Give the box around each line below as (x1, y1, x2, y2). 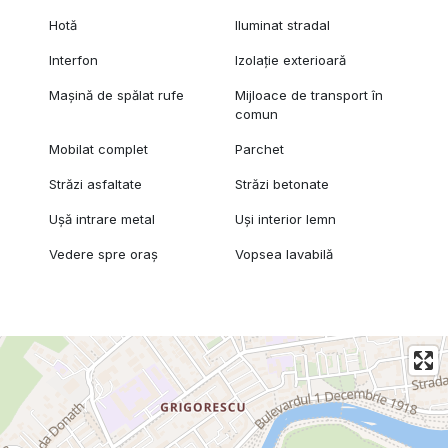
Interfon (48, 52, 98, 69)
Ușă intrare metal (48, 211, 155, 228)
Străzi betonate (235, 176, 330, 193)
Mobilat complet (48, 141, 148, 158)
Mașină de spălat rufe (48, 87, 184, 104)
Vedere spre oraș (48, 246, 158, 263)
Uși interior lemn (235, 211, 337, 228)
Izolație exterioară (235, 52, 347, 69)
